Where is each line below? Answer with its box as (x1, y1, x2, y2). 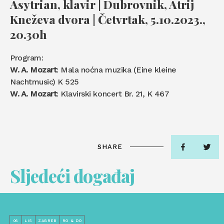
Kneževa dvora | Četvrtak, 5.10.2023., (10, 11, 205, 27)
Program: (10, 52, 43, 62)
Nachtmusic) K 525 (10, 76, 79, 86)
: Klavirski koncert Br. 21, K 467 (56, 88, 169, 98)
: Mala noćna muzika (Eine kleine (56, 64, 176, 74)
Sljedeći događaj (10, 163, 135, 187)
